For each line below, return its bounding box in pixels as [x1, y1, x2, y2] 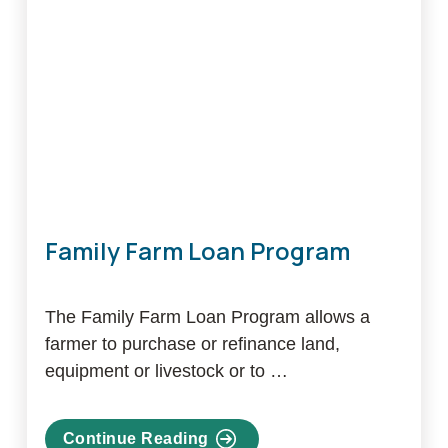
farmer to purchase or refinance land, [44, 334, 340, 355]
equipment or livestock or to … [44, 361, 288, 382]
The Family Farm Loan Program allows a [44, 307, 370, 328]
